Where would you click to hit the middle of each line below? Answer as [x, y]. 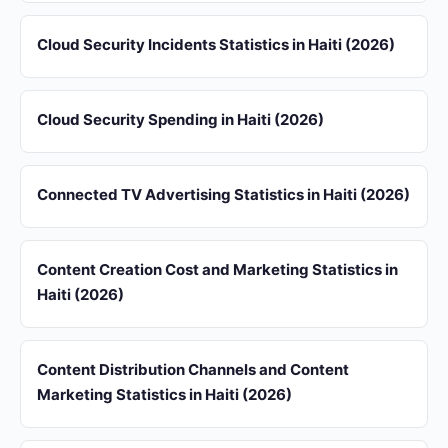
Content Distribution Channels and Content [193, 369]
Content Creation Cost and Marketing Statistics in [217, 269]
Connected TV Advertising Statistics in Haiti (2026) [223, 194]
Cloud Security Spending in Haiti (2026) [180, 119]
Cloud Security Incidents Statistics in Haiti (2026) [216, 44]
